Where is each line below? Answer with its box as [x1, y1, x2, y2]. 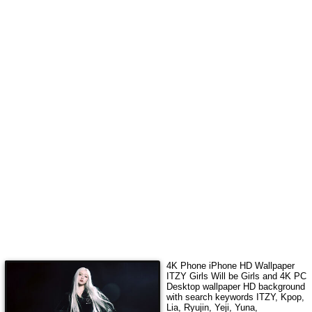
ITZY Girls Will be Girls [166, 271, 260, 281]
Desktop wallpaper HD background [166, 281, 305, 292]
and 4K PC [259, 271, 306, 281]
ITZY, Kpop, [256, 292, 304, 302]
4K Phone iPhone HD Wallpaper [166, 260, 295, 271]
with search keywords [166, 292, 256, 302]
